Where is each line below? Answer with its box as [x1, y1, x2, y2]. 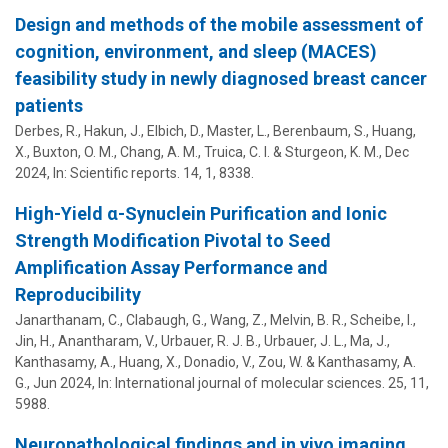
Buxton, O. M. [33, 143, 114, 160]
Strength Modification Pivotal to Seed [15, 229, 331, 251]
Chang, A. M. [120, 143, 198, 160]
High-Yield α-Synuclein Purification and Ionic [15, 202, 387, 224]
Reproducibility [15, 283, 141, 305]
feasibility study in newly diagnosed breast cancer [15, 67, 427, 89]
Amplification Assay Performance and [15, 256, 328, 278]
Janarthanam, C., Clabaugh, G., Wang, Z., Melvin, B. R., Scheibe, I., [15, 311, 416, 328]
